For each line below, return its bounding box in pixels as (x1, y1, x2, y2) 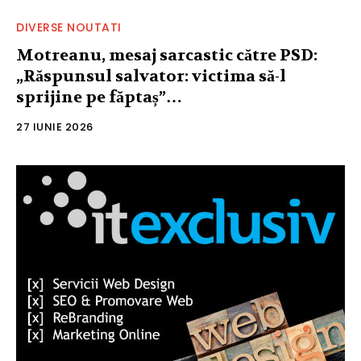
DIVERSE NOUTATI (16, 19, 122, 36)
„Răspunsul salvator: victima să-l (16, 66, 286, 87)
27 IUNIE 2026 (16, 119, 93, 135)
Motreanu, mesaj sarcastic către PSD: (16, 45, 317, 66)
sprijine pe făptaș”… (16, 87, 182, 108)
